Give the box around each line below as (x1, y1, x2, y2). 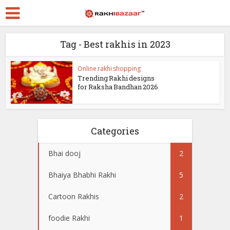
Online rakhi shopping (78, 64, 141, 73)
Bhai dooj (48, 148, 81, 158)
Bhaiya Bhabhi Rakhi (48, 169, 116, 180)
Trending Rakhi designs (78, 73, 155, 83)
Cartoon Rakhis (48, 191, 99, 201)
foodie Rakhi (48, 213, 90, 223)
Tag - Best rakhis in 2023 (60, 38, 170, 50)
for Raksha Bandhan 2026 (78, 82, 159, 91)
